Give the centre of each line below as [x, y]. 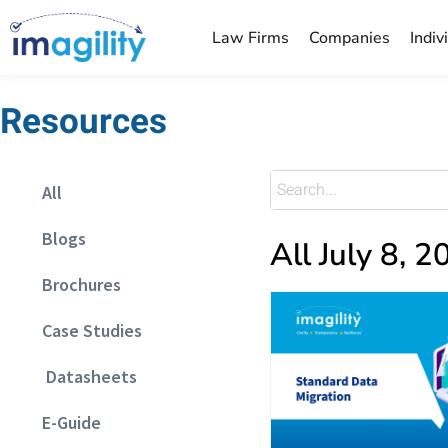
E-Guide [65, 423]
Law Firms [250, 37]
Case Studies [86, 331]
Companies [349, 37]
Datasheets [83, 377]
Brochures [75, 285]
